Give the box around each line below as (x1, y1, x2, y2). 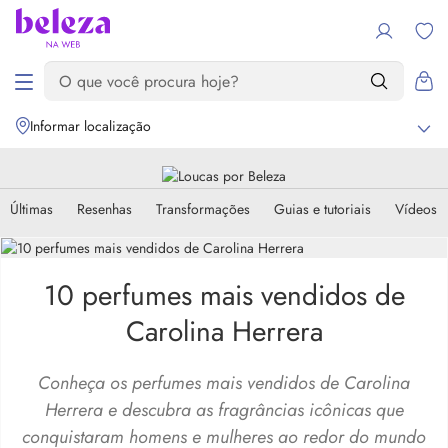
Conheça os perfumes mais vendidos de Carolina (38, 370, 410, 396)
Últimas (10, 199, 53, 219)
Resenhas (77, 199, 132, 219)
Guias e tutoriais (274, 199, 371, 219)
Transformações (156, 199, 250, 219)
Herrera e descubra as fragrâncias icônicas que (44, 397, 404, 423)
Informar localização (30, 116, 151, 136)
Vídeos (395, 199, 437, 219)
